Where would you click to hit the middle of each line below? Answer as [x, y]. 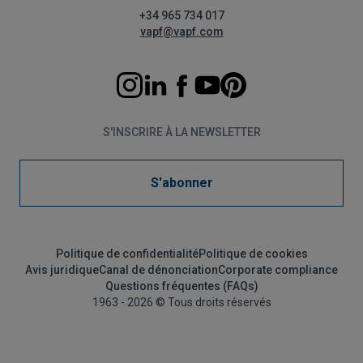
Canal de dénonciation [158, 270]
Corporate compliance [278, 270]
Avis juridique [62, 270]
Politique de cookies [253, 254]
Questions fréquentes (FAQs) [181, 286]
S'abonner [181, 183]
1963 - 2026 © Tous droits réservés [181, 302]
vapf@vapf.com [181, 32]
